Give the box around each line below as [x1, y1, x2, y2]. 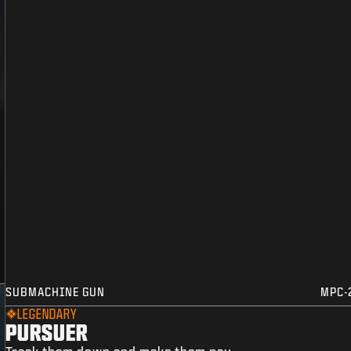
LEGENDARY [17, 307, 78, 321]
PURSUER [5, 320, 89, 345]
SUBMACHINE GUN [5, 286, 106, 299]
